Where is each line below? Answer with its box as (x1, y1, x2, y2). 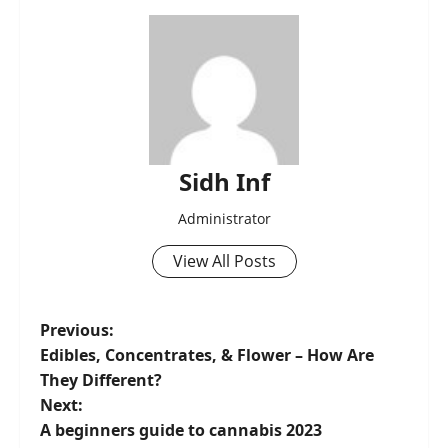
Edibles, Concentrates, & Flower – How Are (40, 344, 374, 367)
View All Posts (172, 250, 276, 273)
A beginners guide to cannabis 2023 (40, 419, 322, 442)
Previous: (40, 319, 114, 342)
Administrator (177, 209, 271, 229)
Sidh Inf (178, 165, 270, 199)
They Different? (40, 369, 162, 392)
